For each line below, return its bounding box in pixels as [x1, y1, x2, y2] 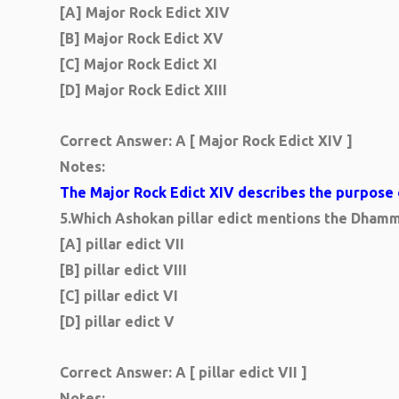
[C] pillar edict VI [60, 288, 178, 304]
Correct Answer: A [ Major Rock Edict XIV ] [60, 133, 353, 149]
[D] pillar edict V [60, 313, 175, 330]
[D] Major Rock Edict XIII [60, 82, 227, 98]
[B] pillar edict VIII [60, 262, 187, 278]
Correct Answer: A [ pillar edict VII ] [60, 364, 307, 380]
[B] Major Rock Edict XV [60, 30, 224, 46]
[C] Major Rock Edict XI [60, 56, 217, 72]
